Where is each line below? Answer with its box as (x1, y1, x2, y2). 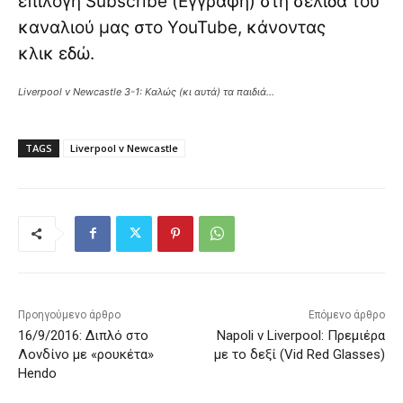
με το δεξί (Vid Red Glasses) (213, 345, 385, 363)
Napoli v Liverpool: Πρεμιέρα (216, 327, 385, 344)
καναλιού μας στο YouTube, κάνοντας (18, 16, 326, 38)
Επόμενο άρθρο (308, 308, 385, 321)
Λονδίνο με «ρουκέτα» (18, 345, 154, 363)
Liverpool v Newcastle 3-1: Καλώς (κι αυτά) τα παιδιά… (18, 85, 274, 98)
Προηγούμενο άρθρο (18, 308, 121, 321)
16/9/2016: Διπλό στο (18, 327, 148, 344)
